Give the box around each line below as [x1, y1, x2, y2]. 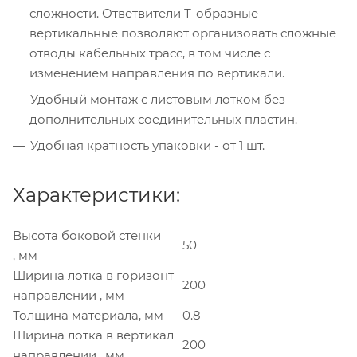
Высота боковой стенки [13, 227, 161, 243]
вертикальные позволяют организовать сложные [29, 25, 336, 41]
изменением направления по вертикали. [29, 65, 284, 80]
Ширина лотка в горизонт [13, 267, 174, 283]
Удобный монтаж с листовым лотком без [30, 91, 285, 107]
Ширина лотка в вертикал [13, 327, 174, 343]
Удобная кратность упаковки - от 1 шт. [30, 137, 265, 153]
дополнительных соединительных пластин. [29, 111, 297, 127]
